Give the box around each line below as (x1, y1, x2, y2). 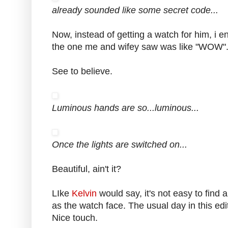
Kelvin (72, 188, 97, 199)
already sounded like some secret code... (52, 5, 218, 16)
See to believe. (52, 66, 112, 77)
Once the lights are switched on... (52, 139, 187, 150)
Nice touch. (52, 213, 98, 223)
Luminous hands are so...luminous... (52, 103, 199, 113)
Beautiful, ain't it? (52, 164, 121, 175)
